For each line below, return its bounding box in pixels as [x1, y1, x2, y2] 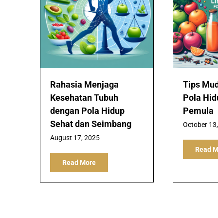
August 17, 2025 [50, 133, 100, 142]
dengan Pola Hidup [50, 105, 125, 116]
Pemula [182, 105, 214, 116]
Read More [62, 158, 96, 166]
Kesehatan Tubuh [50, 92, 118, 103]
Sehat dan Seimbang [50, 118, 131, 129]
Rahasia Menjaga [50, 79, 119, 90]
